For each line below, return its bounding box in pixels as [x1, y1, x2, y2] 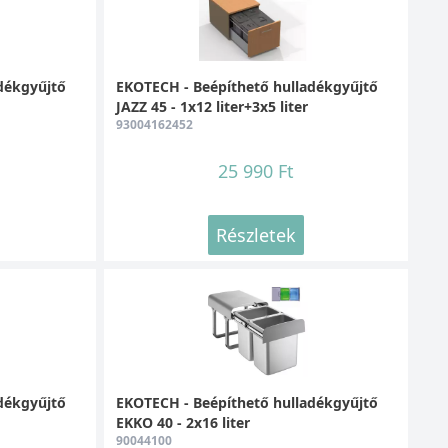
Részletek [215, 222, 296, 247]
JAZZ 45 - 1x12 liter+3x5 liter [115, 96, 308, 116]
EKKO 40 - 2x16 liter [115, 412, 250, 432]
